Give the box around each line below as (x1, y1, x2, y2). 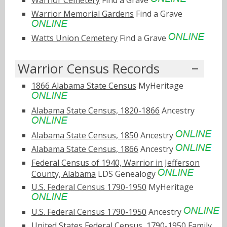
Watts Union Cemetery (31, 32, 118, 44)
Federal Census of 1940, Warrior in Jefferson (31, 157, 200, 168)
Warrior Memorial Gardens (31, 8, 134, 19)
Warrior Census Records (18, 60, 160, 78)
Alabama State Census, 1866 (31, 143, 138, 155)
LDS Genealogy (96, 168, 158, 179)
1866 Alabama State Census (31, 80, 136, 92)
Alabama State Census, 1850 (31, 130, 138, 141)
